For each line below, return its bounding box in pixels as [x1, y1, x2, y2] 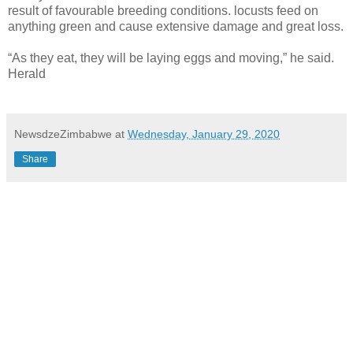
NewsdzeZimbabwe [14, 127, 112, 140]
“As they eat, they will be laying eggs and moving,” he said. [8, 50, 334, 65]
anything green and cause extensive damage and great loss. [8, 19, 344, 33]
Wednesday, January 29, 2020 [128, 127, 280, 140]
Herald [8, 66, 46, 80]
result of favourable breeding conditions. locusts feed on [8, 3, 318, 17]
